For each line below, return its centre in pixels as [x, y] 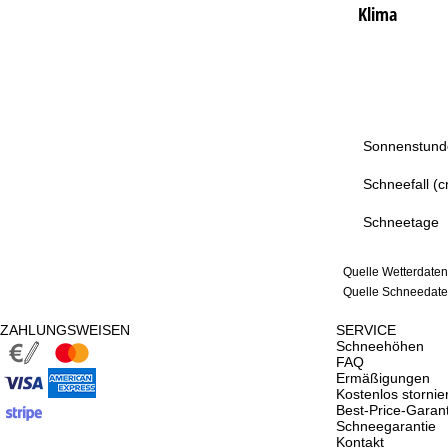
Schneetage [400, 222]
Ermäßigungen [383, 378]
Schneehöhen [380, 346]
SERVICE [366, 330]
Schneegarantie [386, 426]
